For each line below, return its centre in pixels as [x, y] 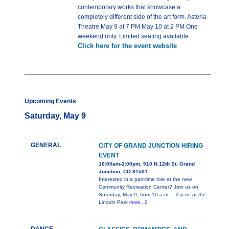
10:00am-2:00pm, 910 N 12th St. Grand [147, 164]
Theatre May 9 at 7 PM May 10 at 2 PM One [138, 27]
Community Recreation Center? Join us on [148, 187]
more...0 [138, 203]
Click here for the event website [127, 46]
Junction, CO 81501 [123, 172]
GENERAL [46, 145]
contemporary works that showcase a [129, 7]
